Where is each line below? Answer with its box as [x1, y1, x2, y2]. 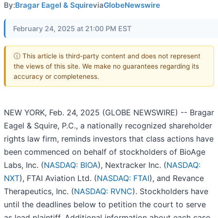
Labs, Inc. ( [4, 160, 44, 170]
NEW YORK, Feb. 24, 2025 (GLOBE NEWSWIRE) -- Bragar [4, 108, 214, 118]
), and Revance [149, 173, 204, 183]
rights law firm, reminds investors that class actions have [4, 134, 214, 144]
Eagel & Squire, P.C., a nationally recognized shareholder [4, 121, 212, 131]
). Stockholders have [132, 186, 208, 197]
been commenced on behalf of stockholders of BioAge [4, 147, 205, 157]
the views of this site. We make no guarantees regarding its [14, 62, 199, 70]
